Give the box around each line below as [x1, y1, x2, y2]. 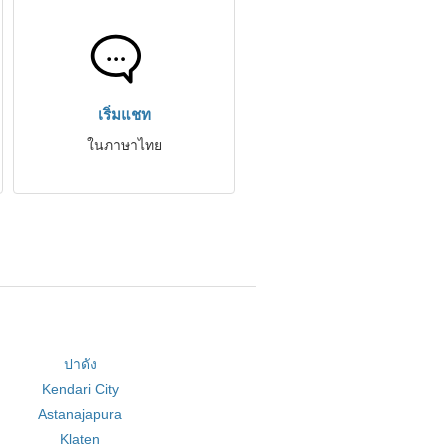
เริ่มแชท [97, 106, 151, 123]
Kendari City [41, 381, 119, 397]
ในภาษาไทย [86, 137, 162, 153]
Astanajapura [38, 406, 123, 422]
